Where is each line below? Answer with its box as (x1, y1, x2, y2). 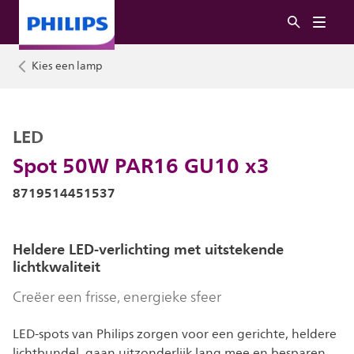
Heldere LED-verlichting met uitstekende (13, 237, 284, 262)
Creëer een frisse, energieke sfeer (13, 286, 221, 308)
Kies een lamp (32, 57, 103, 75)
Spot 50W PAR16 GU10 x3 (13, 148, 269, 183)
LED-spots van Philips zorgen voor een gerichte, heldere (13, 324, 337, 345)
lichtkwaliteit (13, 254, 100, 279)
